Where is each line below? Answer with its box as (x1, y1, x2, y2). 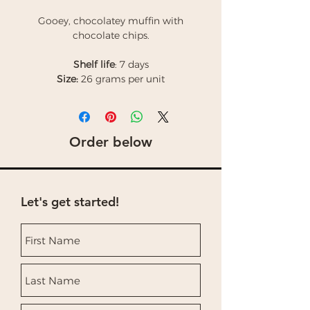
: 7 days (114, 58, 149, 71)
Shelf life (73, 58, 115, 71)
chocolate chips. (72, 29, 149, 42)
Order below (69, 134, 152, 150)
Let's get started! (21, 194, 119, 210)
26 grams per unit (81, 73, 165, 85)
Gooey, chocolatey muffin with (38, 15, 183, 27)
